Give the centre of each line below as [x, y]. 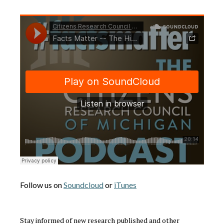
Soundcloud [83, 185]
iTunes [125, 185]
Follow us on [42, 185]
